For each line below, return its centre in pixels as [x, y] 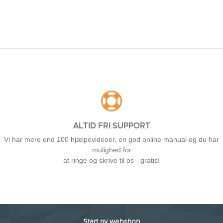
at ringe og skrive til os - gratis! [111, 161]
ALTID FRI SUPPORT [111, 126]
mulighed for [111, 150]
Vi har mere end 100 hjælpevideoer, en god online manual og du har [111, 140]
